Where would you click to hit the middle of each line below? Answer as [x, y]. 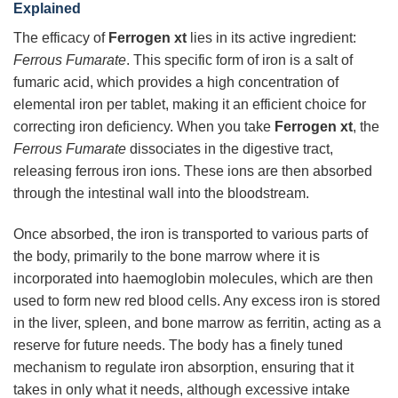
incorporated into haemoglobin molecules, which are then [193, 278]
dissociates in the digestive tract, [230, 149]
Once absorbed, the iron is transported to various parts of [191, 234]
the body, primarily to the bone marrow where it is [167, 256]
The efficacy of [61, 38]
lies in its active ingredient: [271, 38]
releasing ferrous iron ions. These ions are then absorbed [193, 171]
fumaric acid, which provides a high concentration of [176, 83]
